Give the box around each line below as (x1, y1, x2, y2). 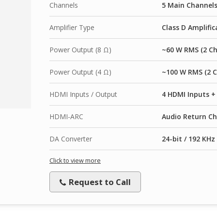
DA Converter (49, 134, 92, 143)
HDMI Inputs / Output (49, 89, 117, 99)
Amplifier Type (49, 22, 94, 32)
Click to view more (49, 156, 101, 165)
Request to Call (67, 176, 131, 187)
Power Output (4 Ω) (49, 67, 111, 77)
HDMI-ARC (49, 111, 83, 121)
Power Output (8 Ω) (49, 45, 111, 54)
